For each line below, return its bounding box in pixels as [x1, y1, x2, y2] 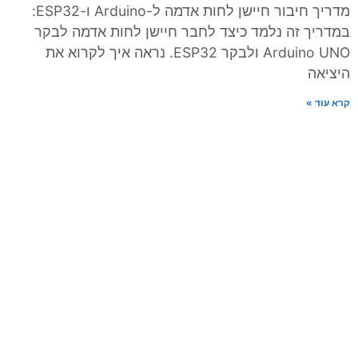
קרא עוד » [306, 97, 350, 109]
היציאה [308, 65, 350, 82]
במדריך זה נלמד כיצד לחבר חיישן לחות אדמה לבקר [34, 23, 350, 41]
